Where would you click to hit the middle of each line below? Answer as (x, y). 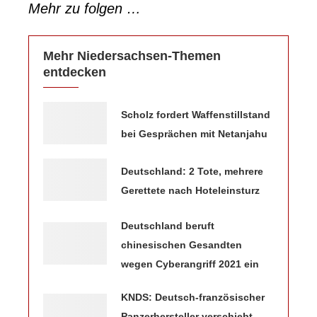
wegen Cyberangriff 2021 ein (190, 264)
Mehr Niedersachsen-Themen (132, 56)
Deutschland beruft (168, 225)
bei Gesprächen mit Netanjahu (194, 133)
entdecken (75, 72)
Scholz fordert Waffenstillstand (196, 114)
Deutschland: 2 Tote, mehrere (192, 171)
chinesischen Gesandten (181, 244)
